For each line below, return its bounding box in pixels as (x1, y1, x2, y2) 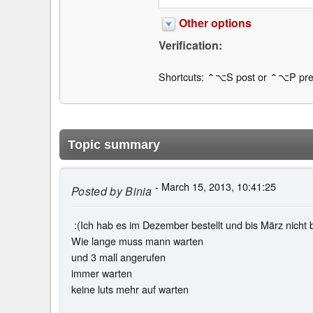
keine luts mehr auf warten (71, 282, 189, 297)
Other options (178, 14, 252, 31)
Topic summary (68, 138, 160, 152)
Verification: (158, 36, 222, 53)
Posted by (71, 183, 122, 200)
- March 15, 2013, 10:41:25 (152, 179, 276, 194)
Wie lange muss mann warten (71, 233, 203, 249)
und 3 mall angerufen (71, 249, 166, 265)
